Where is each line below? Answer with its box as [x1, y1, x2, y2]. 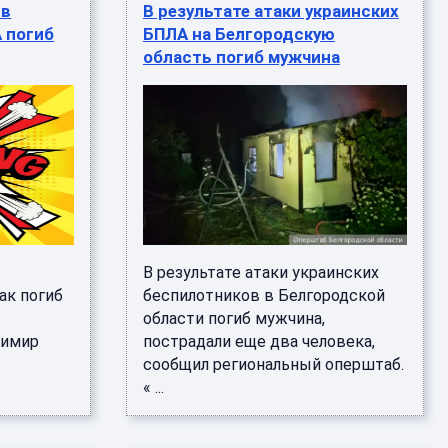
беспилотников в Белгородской [142, 286, 385, 305]
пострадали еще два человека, [142, 332, 375, 351]
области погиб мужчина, [142, 309, 325, 328]
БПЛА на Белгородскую [142, 24, 335, 44]
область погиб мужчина [142, 47, 340, 67]
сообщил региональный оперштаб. [142, 355, 404, 374]
